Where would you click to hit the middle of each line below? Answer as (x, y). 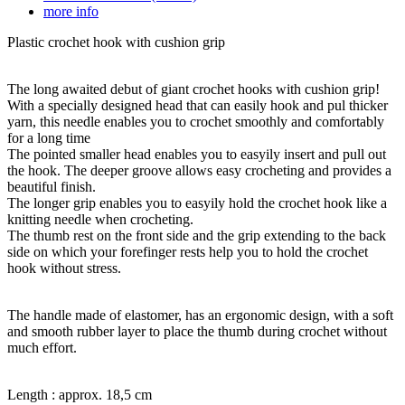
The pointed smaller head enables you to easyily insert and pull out (197, 154)
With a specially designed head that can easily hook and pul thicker (198, 105)
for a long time (49, 137)
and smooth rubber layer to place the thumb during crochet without (197, 331)
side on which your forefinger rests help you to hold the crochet (188, 251)
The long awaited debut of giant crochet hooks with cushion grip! (193, 89)
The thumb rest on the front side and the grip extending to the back (197, 235)
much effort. (42, 347)
